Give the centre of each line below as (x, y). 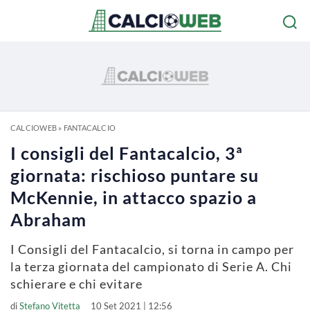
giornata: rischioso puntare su (135, 175)
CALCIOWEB (34, 128)
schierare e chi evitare (76, 284)
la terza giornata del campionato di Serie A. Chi (151, 266)
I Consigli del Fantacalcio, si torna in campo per (152, 249)
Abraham (48, 219)
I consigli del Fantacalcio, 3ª (127, 153)
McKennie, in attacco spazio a (134, 197)
